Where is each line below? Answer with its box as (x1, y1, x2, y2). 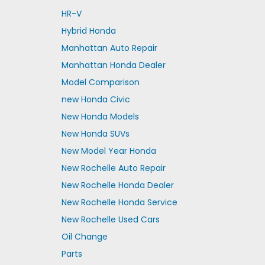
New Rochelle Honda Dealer (61, 179, 174, 191)
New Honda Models (61, 111, 139, 122)
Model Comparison (61, 76, 140, 88)
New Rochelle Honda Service (61, 196, 177, 208)
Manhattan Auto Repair (61, 42, 157, 54)
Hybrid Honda (61, 25, 116, 37)
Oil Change (61, 231, 108, 243)
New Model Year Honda (61, 145, 156, 157)
